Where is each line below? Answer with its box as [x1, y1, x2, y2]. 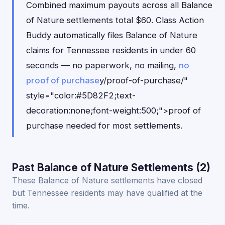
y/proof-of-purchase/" [99, 75, 188, 85]
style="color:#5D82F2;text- [26, 90, 136, 100]
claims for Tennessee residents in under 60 [26, 45, 196, 55]
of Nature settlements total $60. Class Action [26, 15, 204, 25]
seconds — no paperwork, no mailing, [26, 60, 179, 70]
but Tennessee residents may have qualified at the [12, 188, 202, 198]
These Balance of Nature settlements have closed [12, 175, 202, 185]
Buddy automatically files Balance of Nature [26, 30, 197, 40]
